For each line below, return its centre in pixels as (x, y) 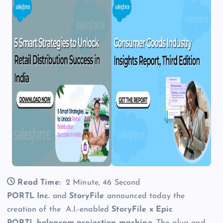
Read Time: (39, 183)
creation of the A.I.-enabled (59, 210)
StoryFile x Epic (142, 210)
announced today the (145, 196)
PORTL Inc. (29, 196)
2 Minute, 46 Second (103, 183)
